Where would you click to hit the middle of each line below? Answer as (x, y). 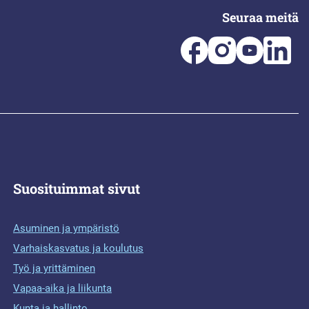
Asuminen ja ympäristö (66, 229)
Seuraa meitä (260, 18)
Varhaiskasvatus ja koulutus (78, 249)
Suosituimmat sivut (77, 189)
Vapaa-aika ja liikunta (62, 289)
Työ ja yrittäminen (54, 269)
